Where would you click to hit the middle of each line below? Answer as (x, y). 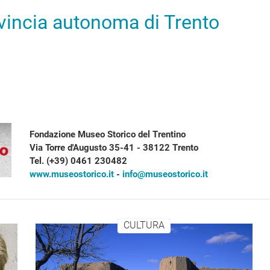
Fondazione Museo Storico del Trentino (107, 134)
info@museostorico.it (165, 174)
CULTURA (144, 225)
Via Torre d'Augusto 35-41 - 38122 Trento (114, 148)
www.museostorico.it (71, 174)
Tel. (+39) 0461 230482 (78, 161)
